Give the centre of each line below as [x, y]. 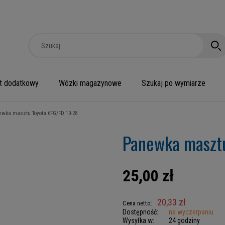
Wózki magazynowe [90, 83]
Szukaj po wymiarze [174, 83]
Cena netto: [137, 203]
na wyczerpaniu [191, 212]
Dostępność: [140, 212]
